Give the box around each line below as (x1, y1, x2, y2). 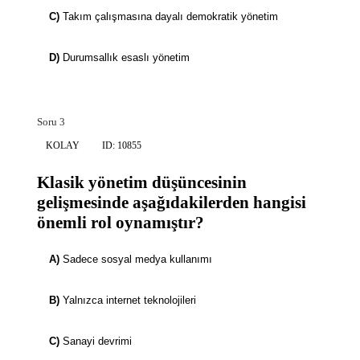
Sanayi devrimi (63, 335, 132, 348)
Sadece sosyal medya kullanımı (63, 253, 212, 266)
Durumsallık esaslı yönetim (63, 51, 190, 64)
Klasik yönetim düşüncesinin (37, 173, 247, 193)
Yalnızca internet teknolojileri (63, 294, 196, 307)
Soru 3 (37, 116, 65, 129)
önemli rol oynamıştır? (37, 213, 204, 233)
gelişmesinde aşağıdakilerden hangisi (37, 193, 306, 213)
